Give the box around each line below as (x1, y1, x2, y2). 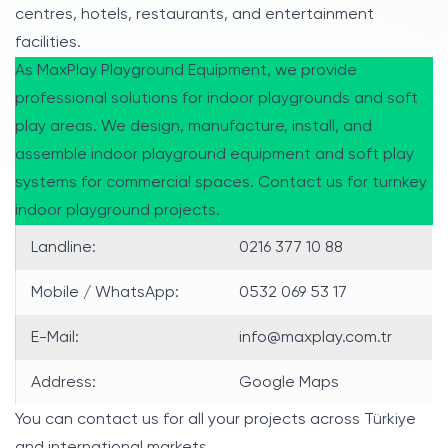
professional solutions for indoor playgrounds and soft (15, 90, 418, 107)
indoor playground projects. (15, 202, 220, 219)
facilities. (15, 34, 81, 51)
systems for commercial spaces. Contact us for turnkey (15, 174, 427, 191)
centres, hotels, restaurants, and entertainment (15, 6, 374, 23)
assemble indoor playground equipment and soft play (15, 146, 414, 163)
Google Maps (239, 374, 339, 391)
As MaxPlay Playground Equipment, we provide (15, 62, 357, 79)
